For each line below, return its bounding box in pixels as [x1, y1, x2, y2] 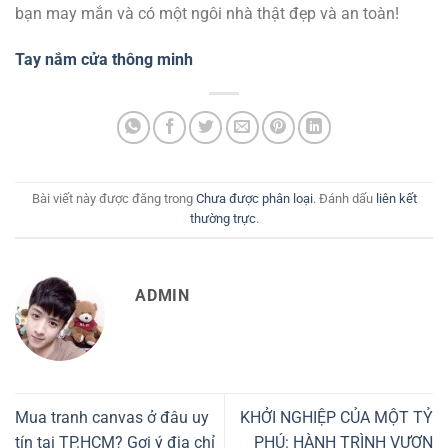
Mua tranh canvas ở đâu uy [15, 407, 209, 427]
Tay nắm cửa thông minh [15, 49, 193, 69]
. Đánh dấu [312, 190, 376, 206]
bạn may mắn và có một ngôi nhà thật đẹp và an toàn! [15, 3, 399, 23]
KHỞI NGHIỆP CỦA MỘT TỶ [240, 407, 433, 427]
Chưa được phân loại [195, 190, 313, 206]
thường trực [189, 210, 256, 226]
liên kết [375, 190, 417, 206]
